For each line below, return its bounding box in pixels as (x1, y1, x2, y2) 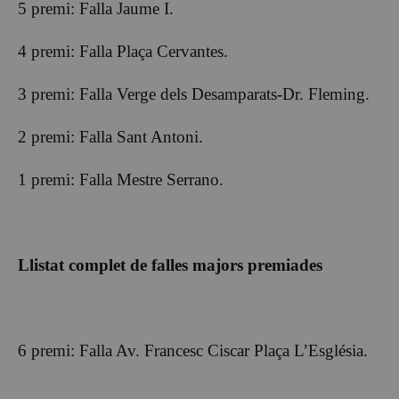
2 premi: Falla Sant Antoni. (18, 127, 203, 147)
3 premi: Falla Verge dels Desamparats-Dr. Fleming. (18, 85, 370, 104)
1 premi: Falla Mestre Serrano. (18, 170, 224, 190)
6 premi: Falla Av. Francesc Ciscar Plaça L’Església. (18, 341, 368, 361)
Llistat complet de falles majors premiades (18, 256, 322, 275)
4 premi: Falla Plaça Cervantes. (18, 42, 228, 61)
